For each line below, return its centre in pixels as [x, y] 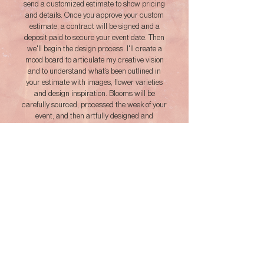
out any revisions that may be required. [94, 149]
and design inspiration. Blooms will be [94, 93]
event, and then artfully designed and [94, 116]
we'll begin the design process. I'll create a [94, 49]
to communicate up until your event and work [94, 138]
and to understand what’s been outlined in [94, 71]
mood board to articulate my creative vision [94, 60]
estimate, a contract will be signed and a [94, 26]
